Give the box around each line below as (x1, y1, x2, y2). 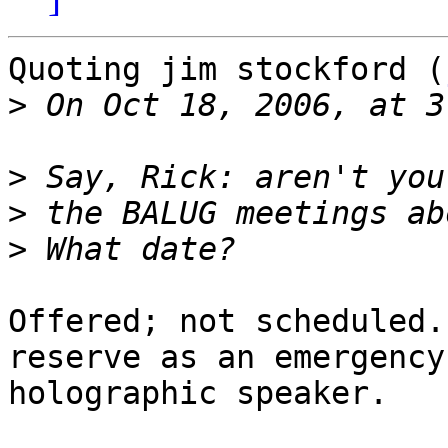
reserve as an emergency (8, 339, 445, 376)
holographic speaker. (8, 375, 388, 412)
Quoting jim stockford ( (8, 51, 445, 88)
